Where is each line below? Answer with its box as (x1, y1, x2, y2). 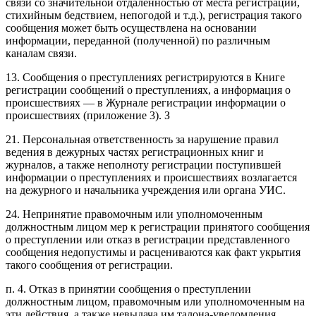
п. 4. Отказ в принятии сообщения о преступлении (6, 282, 251, 295)
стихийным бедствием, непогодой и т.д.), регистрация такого (6, 8, 302, 21)
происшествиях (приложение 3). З (6, 109, 170, 121)
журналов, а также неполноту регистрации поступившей (6, 158, 281, 171)
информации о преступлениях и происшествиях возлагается (6, 171, 297, 183)
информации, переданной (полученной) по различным (6, 34, 270, 47)
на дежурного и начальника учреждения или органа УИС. (6, 183, 286, 196)
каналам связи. (6, 47, 77, 59)
